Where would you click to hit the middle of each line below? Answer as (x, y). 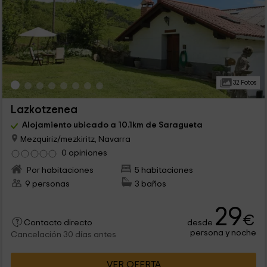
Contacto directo (58, 223)
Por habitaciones (59, 170)
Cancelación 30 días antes (63, 235)
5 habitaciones (164, 170)
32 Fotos (244, 83)
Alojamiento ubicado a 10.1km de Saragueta (112, 125)
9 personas (47, 184)
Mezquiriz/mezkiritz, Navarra (74, 139)
